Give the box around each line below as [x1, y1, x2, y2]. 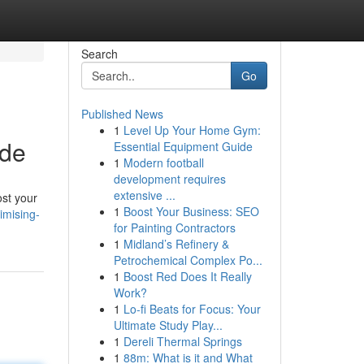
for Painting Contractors [113, 219, 236, 236]
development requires [113, 171, 226, 187]
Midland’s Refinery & [123, 236, 229, 252]
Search [80, 45, 118, 62]
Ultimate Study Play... [113, 317, 223, 333]
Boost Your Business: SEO [123, 203, 259, 219]
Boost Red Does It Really [123, 268, 252, 284]
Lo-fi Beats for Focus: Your [123, 301, 261, 317]
